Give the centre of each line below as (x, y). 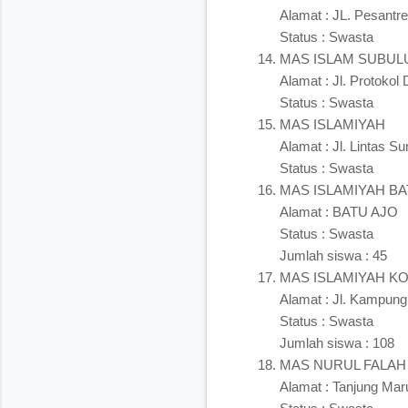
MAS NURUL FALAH (343, 364)
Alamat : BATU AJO (339, 211)
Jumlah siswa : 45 (333, 255)
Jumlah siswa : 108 (337, 342)
